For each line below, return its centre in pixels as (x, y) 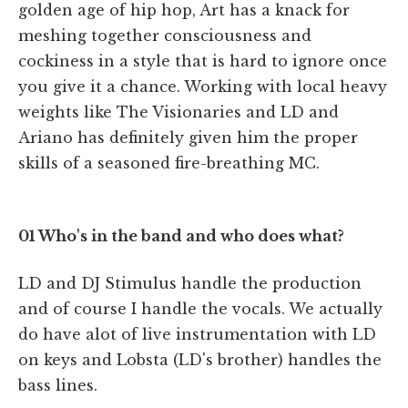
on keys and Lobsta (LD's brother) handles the (200, 359)
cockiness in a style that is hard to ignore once (203, 61)
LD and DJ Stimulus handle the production (190, 283)
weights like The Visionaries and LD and (178, 112)
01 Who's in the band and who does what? (181, 235)
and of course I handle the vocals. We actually (200, 308)
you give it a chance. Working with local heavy (203, 86)
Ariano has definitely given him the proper (188, 137)
